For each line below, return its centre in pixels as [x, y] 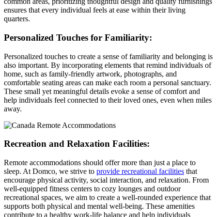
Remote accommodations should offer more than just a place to [100, 163]
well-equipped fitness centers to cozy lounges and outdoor [92, 189]
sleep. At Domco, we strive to [50, 171]
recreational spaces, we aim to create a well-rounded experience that [107, 198]
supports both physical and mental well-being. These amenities [99, 206]
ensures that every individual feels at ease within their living [95, 10]
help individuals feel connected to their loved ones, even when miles [108, 100]
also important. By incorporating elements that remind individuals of [108, 65]
